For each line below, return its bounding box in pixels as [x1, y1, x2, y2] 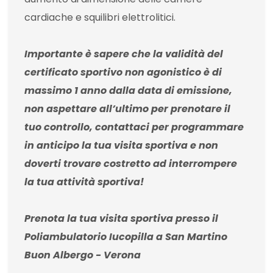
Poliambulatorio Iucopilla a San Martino [24, 230, 227, 244]
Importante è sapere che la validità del [24, 47, 223, 62]
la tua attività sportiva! [24, 175, 144, 190]
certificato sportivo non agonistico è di [24, 65, 222, 80]
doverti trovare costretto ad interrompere [24, 157, 237, 171]
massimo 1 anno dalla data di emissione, [24, 83, 232, 98]
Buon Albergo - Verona [24, 248, 141, 263]
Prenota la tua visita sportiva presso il [24, 211, 218, 226]
